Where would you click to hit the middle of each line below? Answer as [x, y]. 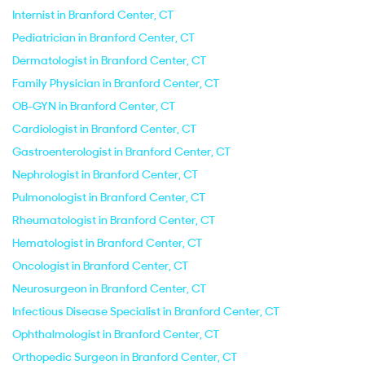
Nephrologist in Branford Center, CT [105, 174]
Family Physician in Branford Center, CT [116, 83]
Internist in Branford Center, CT [93, 15]
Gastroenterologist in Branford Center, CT [121, 152]
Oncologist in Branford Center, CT [100, 266]
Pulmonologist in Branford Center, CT [109, 197]
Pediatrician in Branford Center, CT [103, 37]
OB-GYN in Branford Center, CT [94, 106]
